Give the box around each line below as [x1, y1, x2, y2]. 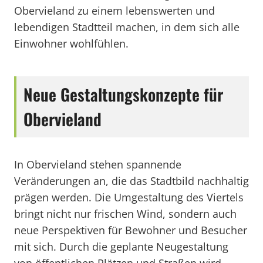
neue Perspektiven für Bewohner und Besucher [14, 223, 247, 237]
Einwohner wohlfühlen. [14, 36, 129, 50]
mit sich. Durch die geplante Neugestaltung [14, 240, 228, 254]
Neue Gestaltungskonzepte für [23, 82, 223, 106]
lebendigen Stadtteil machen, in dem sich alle [14, 20, 240, 34]
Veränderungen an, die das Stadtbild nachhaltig [14, 174, 249, 188]
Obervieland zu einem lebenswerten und [14, 4, 215, 18]
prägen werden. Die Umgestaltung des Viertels [14, 190, 244, 204]
